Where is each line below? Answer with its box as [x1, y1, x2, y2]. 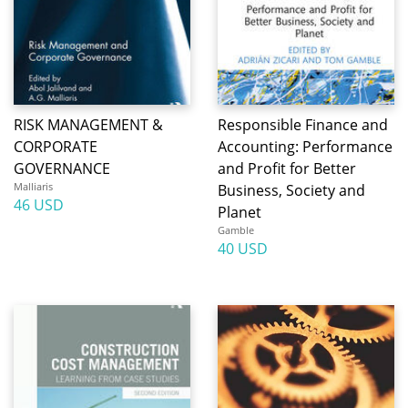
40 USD [218, 239, 268, 259]
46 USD [14, 195, 64, 215]
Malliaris [14, 179, 53, 193]
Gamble [218, 223, 254, 237]
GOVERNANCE [14, 158, 110, 178]
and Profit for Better [218, 158, 356, 178]
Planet [218, 202, 261, 222]
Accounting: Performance [218, 137, 393, 157]
